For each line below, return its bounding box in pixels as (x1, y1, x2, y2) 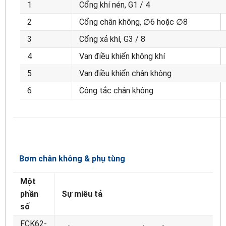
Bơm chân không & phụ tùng (13, 153, 125, 163)
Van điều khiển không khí (79, 51, 165, 61)
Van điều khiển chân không (79, 68, 172, 78)
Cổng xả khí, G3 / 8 (79, 34, 145, 44)
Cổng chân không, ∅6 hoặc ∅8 (79, 17, 188, 27)
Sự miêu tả (62, 189, 102, 199)
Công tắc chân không (79, 85, 153, 95)
